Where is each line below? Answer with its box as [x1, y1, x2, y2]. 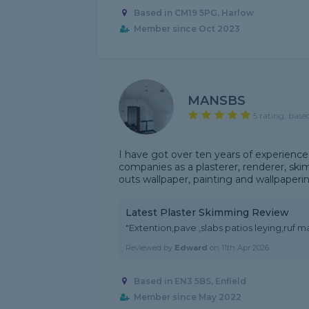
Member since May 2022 [133, 292, 241, 303]
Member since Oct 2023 [133, 23, 240, 34]
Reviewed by [126, 243, 175, 252]
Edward [175, 243, 208, 252]
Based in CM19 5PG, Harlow [133, 8, 254, 19]
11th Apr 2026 [221, 243, 269, 252]
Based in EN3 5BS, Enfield [133, 276, 246, 287]
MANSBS [188, 92, 246, 108]
